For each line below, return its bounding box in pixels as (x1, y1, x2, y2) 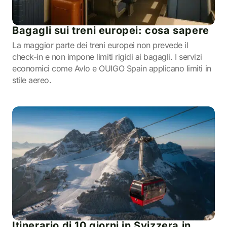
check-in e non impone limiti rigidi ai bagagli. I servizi (12, 52, 202, 62)
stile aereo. (12, 75, 52, 85)
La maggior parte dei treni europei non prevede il (12, 40, 188, 50)
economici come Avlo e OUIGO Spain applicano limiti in (12, 63, 211, 73)
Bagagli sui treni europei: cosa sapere (12, 24, 209, 36)
